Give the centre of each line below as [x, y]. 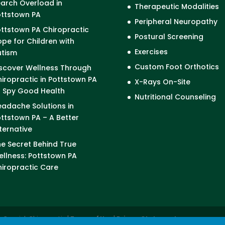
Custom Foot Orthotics [177, 67]
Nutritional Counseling [175, 97]
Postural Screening [169, 36]
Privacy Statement [147, 218]
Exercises [151, 51]
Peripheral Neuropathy [176, 21]
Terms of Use [91, 218]
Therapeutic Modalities [177, 6]
